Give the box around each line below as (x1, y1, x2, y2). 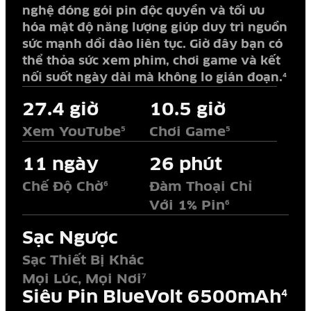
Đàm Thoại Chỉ (149, 178, 253, 195)
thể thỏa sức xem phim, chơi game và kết (22, 53, 280, 69)
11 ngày (22, 153, 99, 176)
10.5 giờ (149, 99, 226, 121)
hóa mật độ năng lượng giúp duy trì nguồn (22, 20, 287, 35)
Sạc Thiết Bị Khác (22, 252, 144, 269)
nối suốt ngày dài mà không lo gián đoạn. (22, 70, 283, 85)
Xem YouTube (22, 124, 121, 140)
